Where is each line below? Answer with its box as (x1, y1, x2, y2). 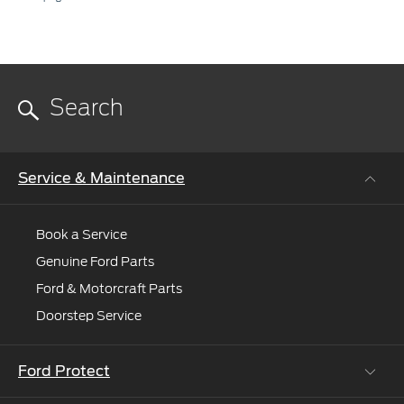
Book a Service (36, 226, 127, 242)
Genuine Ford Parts (36, 253, 154, 269)
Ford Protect (18, 362, 110, 380)
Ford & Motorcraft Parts (36, 280, 182, 296)
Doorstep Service (36, 308, 142, 323)
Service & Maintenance (18, 169, 185, 187)
